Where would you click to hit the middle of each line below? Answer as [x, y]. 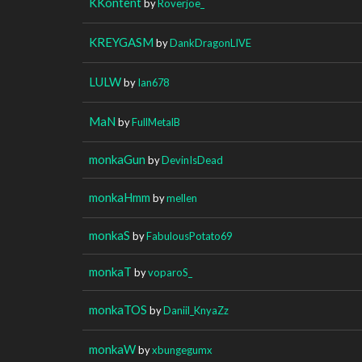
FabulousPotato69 [189, 236]
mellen [182, 198]
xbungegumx [182, 349]
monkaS [109, 235]
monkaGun [117, 159]
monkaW [112, 349]
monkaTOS [118, 309]
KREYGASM [121, 42]
